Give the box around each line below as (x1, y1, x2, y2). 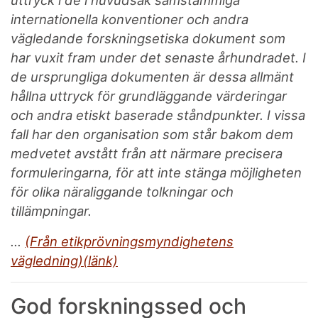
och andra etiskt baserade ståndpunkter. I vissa (11, 106, 305, 123)
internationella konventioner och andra (11, 11, 248, 27)
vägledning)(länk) (11, 252, 118, 268)
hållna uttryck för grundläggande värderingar (11, 87, 287, 104)
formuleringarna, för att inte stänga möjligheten (11, 164, 302, 180)
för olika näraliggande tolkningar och (11, 183, 234, 199)
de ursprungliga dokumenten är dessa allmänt (11, 68, 294, 84)
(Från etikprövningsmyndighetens (25, 233, 234, 249)
